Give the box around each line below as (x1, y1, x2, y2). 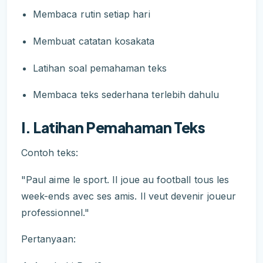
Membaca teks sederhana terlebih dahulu (33, 89, 220, 101)
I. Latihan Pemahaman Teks (21, 118, 205, 137)
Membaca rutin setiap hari (33, 8, 150, 21)
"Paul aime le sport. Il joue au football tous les (21, 173, 230, 186)
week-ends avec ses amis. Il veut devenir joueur (21, 190, 237, 202)
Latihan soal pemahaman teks (33, 62, 167, 74)
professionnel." (21, 206, 89, 218)
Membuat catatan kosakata (33, 35, 155, 48)
